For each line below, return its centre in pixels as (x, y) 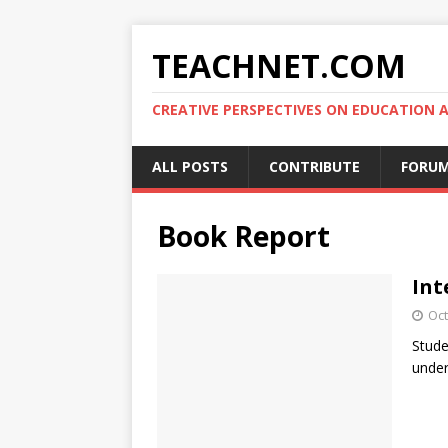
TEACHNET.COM (279, 65)
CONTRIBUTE (314, 166)
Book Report (243, 236)
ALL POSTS (190, 166)
